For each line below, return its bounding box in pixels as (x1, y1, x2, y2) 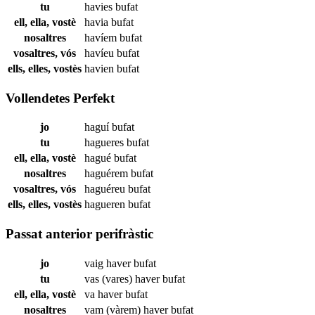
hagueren (84, 198, 128, 211)
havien (84, 62, 117, 75)
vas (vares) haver (84, 272, 162, 285)
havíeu (84, 46, 117, 59)
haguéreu (84, 183, 128, 195)
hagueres (84, 136, 127, 149)
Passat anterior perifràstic (6, 226, 153, 242)
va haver (84, 288, 125, 300)
